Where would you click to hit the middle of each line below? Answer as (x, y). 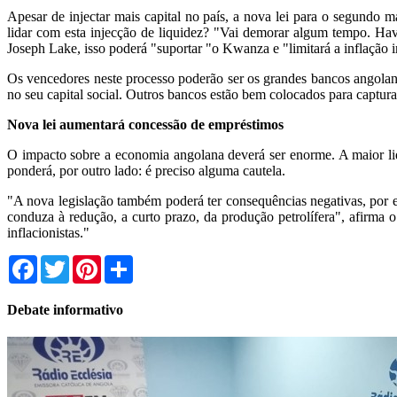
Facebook (65, 261)
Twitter (89, 261)
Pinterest (125, 261)
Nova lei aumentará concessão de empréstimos (145, 124)
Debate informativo (65, 309)
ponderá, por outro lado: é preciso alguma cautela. (146, 170)
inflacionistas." (48, 232)
